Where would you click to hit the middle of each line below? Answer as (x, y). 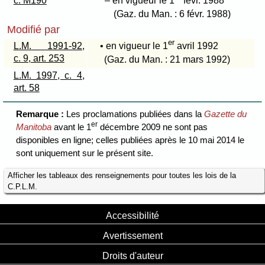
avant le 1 (72, 127)
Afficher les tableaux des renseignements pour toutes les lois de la (122, 175)
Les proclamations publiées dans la (135, 114)
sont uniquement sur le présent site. (85, 153)
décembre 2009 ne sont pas (153, 127)
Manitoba (34, 127)
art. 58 (26, 88)
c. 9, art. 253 (39, 58)
